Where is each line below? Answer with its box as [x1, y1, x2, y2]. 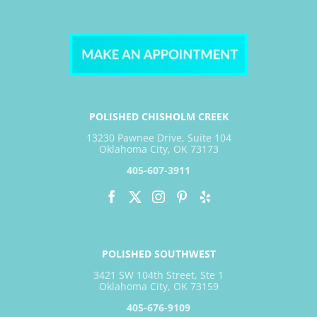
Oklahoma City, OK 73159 [98, 279, 219, 293]
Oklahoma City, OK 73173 [98, 142, 219, 156]
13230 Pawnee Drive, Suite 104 [86, 130, 231, 144]
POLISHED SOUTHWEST [101, 246, 216, 260]
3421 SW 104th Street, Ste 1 [93, 267, 224, 282]
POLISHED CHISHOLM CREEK [88, 109, 229, 123]
